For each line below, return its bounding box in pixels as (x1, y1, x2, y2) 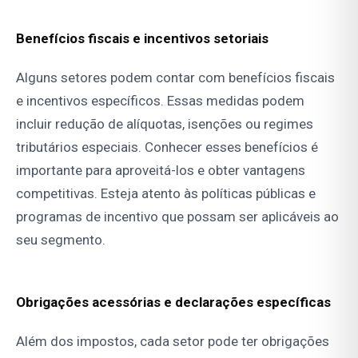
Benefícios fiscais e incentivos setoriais (16, 30, 268, 47)
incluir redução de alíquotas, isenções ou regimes (16, 116, 313, 133)
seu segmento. (16, 232, 105, 249)
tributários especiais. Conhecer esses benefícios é (16, 139, 318, 156)
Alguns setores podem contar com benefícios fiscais (16, 70, 335, 86)
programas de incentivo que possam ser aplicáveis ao (16, 209, 339, 225)
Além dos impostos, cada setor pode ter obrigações (16, 333, 329, 350)
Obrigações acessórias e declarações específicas (16, 294, 331, 311)
